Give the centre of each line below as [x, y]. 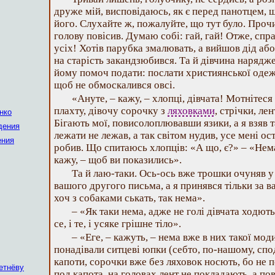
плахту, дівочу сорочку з [111, 111]
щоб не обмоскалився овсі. [114, 85]
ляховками [191, 111]
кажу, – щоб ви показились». [118, 160]
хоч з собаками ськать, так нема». [130, 198]
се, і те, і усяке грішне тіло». [118, 224]
